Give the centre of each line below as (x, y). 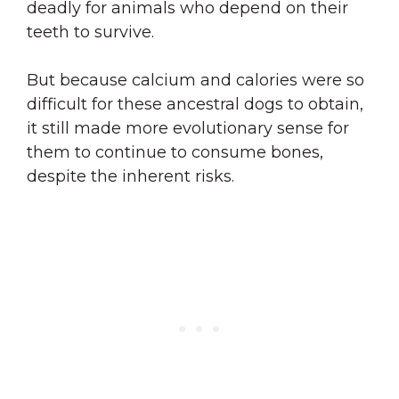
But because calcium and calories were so (195, 80)
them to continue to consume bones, (175, 152)
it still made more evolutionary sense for (188, 128)
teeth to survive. (90, 32)
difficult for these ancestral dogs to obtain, (195, 104)
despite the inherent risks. (130, 176)
